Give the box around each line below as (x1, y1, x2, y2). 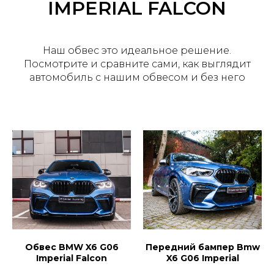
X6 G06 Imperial (166, 252, 239, 264)
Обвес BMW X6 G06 (24, 241, 119, 253)
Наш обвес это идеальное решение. (43, 45, 231, 56)
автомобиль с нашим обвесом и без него (29, 72, 245, 83)
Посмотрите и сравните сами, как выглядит (23, 58, 251, 70)
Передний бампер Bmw (145, 241, 260, 253)
